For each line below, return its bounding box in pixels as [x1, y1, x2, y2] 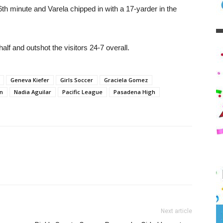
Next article [161, 208, 192, 215]
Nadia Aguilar [14, 88, 51, 96]
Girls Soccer [60, 76, 93, 84]
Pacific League [62, 88, 103, 96]
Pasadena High [113, 88, 155, 96]
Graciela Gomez [104, 76, 148, 84]
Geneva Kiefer [10, 76, 49, 84]
